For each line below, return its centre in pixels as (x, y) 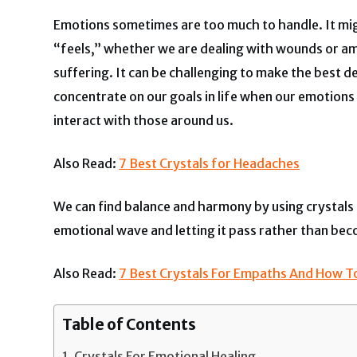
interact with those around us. (144, 120)
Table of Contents (129, 324)
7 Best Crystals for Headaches (210, 163)
